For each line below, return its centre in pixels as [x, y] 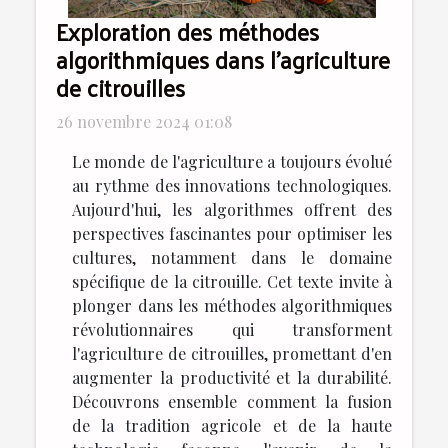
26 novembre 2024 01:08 [144, 122]
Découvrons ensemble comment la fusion [232, 402]
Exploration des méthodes [187, 32]
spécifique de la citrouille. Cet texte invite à [232, 282]
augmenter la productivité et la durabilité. [232, 378]
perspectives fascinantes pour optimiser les [232, 234]
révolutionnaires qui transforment [232, 330]
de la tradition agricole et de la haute [232, 426]
